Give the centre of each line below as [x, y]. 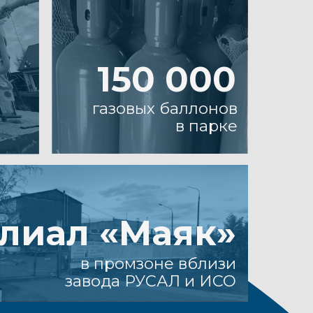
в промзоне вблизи [74, 201]
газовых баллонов [80, 63]
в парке [117, 79]
